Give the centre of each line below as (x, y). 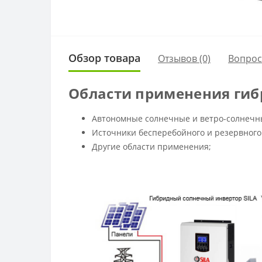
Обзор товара (104, 58)
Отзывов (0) (184, 58)
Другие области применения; (151, 146)
